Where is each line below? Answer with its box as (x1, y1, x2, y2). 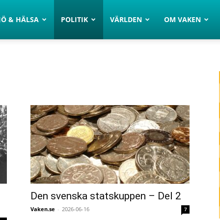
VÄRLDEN (110, 15, 142, 24)
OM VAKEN (164, 15, 201, 24)
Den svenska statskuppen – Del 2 (30, 190, 181, 202)
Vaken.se (30, 205, 55, 213)
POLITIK (61, 15, 88, 24)
